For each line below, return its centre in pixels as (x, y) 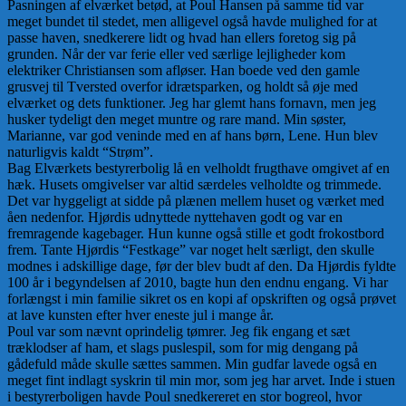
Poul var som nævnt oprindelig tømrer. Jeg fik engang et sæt (179, 331)
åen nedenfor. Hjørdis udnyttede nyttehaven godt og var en (175, 217)
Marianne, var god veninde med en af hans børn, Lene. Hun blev (193, 135)
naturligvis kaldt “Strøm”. (80, 151)
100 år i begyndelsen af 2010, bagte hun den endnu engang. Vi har (198, 282)
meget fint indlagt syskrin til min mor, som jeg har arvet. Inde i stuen (201, 380)
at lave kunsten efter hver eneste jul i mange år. (140, 314)
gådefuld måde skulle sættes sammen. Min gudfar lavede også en (192, 363)
